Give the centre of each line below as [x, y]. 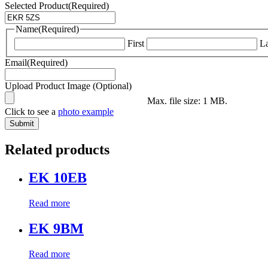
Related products [57, 150]
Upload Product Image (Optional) [68, 86]
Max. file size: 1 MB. [187, 101]
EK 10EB [58, 178]
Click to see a [31, 112]
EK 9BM [56, 229]
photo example [86, 112]
